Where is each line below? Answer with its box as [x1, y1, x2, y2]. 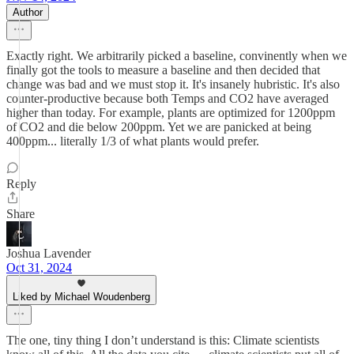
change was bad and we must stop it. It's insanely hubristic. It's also [6, 77, 340, 91]
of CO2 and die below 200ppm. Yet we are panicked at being [6, 120, 311, 134]
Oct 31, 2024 [6, 261, 72, 274]
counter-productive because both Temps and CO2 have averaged [6, 92, 329, 105]
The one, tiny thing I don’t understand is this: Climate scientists [6, 333, 319, 347]
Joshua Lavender [6, 247, 91, 260]
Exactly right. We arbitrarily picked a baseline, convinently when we [6, 49, 347, 62]
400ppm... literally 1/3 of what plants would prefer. [6, 134, 259, 148]
